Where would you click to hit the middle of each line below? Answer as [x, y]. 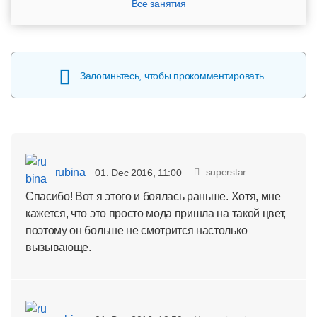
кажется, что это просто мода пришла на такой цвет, [156, 213]
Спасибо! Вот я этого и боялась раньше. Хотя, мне [153, 196]
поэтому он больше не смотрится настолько [137, 230]
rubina [69, 172]
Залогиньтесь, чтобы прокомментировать [172, 75]
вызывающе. [58, 247]
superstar [226, 172]
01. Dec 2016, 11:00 [138, 172]
